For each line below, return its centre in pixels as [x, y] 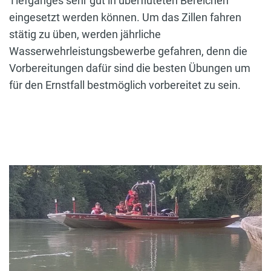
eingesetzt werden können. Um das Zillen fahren [125, 18]
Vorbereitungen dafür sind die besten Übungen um [130, 68]
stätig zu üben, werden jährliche [85, 34]
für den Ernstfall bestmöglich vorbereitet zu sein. [126, 85]
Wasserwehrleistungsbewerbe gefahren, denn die [128, 51]
